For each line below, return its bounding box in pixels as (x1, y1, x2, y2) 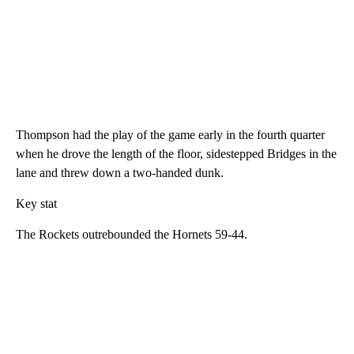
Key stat (16, 197, 57, 211)
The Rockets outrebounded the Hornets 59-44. (16, 228, 247, 242)
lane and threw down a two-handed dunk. (16, 166, 224, 180)
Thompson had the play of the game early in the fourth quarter (16, 128, 325, 142)
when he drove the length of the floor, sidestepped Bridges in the (16, 147, 337, 161)
